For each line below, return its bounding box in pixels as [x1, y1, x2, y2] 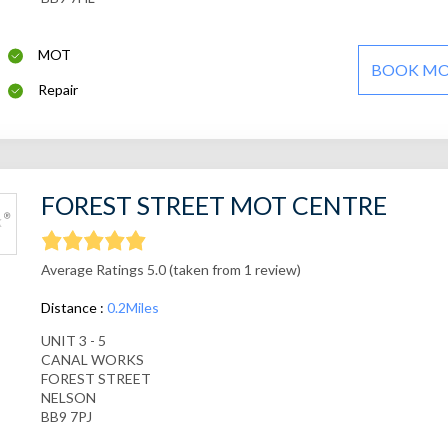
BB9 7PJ [40, 408, 92, 426]
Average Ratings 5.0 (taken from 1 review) [40, 261, 301, 279]
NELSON [40, 389, 96, 407]
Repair [38, 81, 79, 99]
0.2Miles [106, 299, 159, 317]
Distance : [40, 299, 107, 317]
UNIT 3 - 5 [40, 332, 106, 350]
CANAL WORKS [40, 351, 144, 369]
